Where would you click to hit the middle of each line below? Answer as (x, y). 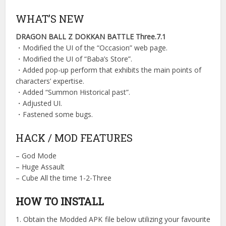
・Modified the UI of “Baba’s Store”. (74, 59)
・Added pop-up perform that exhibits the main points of (109, 70)
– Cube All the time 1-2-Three (64, 178)
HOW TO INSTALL (60, 201)
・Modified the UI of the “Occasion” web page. (92, 48)
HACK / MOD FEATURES (74, 138)
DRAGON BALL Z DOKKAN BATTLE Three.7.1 (91, 37)
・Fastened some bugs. (54, 114)
